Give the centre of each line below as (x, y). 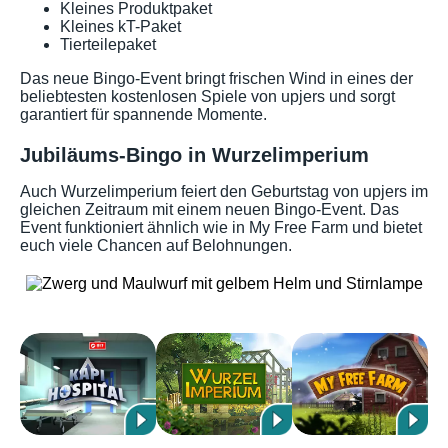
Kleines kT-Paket (120, 26)
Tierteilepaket (108, 44)
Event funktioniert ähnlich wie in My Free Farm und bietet (221, 228)
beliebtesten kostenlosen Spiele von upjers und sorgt (207, 96)
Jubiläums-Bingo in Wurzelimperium (194, 154)
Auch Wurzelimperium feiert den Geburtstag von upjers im (224, 192)
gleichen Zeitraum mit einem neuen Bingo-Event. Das (209, 210)
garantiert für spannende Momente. (143, 114)
